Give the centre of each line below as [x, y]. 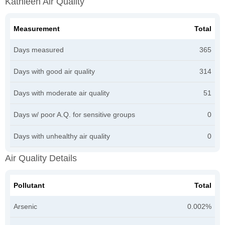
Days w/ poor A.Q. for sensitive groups [74, 114]
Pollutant [29, 185]
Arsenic [25, 206]
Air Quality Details [41, 158]
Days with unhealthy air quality [62, 136]
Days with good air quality [54, 71]
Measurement [37, 28]
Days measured [39, 49]
